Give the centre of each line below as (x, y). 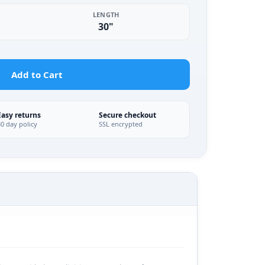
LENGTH (106, 14)
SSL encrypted (120, 124)
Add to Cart (37, 75)
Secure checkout (127, 115)
